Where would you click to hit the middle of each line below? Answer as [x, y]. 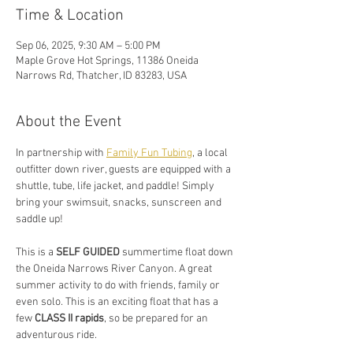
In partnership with [61, 153]
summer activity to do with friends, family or [119, 286]
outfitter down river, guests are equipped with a [124, 170]
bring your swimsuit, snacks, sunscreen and [120, 203]
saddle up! [39, 219]
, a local [211, 153]
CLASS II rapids [69, 319]
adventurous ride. [59, 335]
